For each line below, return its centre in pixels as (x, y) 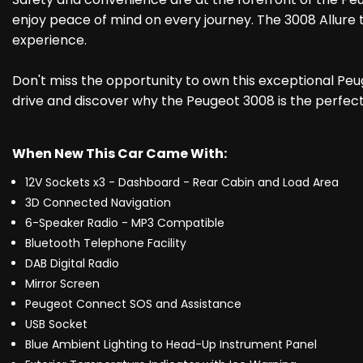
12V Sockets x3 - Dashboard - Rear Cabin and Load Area (182, 183)
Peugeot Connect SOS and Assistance (133, 304)
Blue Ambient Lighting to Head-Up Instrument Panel (171, 345)
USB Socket (56, 325)
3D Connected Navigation (98, 203)
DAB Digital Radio (72, 264)
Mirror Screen (62, 284)
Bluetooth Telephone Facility (106, 243)
